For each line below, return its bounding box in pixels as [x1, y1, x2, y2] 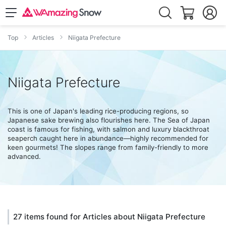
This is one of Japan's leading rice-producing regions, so [8, 107, 189, 115]
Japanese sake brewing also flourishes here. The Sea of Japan [8, 116, 210, 124]
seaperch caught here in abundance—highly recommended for [8, 134, 208, 142]
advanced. [8, 152, 41, 160]
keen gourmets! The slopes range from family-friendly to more [8, 143, 208, 151]
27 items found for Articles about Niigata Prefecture [13, 212, 205, 222]
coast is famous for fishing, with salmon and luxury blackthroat [8, 125, 209, 133]
